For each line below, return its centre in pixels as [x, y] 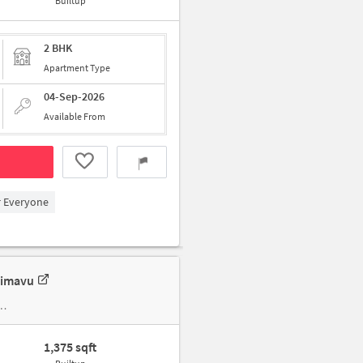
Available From [75, 116]
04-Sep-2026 [74, 96]
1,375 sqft [70, 347]
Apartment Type [77, 68]
